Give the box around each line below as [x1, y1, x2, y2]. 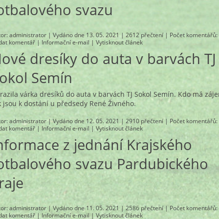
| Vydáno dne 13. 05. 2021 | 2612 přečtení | [46, 31, 170, 39]
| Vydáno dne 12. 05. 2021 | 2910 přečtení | [46, 117, 170, 125]
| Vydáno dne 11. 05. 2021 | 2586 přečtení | [46, 204, 170, 212]
